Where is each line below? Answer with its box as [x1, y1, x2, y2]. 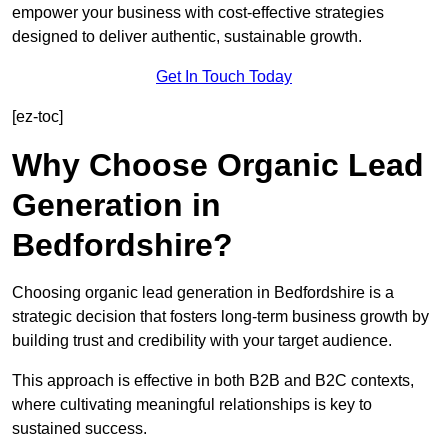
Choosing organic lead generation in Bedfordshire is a [12, 284, 394, 302]
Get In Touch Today [156, 68, 292, 86]
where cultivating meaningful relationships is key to [12, 396, 372, 414]
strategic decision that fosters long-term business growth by [12, 308, 429, 326]
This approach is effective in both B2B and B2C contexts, [12, 372, 414, 390]
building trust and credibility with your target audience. [12, 332, 392, 350]
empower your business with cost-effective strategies [12, 4, 384, 22]
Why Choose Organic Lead [12, 147, 424, 184]
